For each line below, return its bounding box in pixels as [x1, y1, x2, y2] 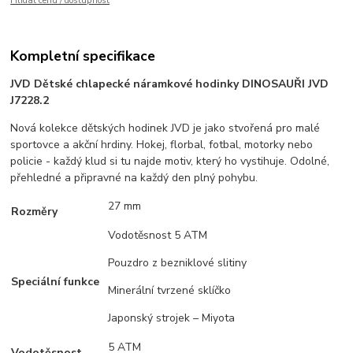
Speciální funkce [11, 274, 100, 290]
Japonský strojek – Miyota [108, 310, 236, 326]
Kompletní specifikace [10, 46, 156, 66]
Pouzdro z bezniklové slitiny [108, 255, 247, 271]
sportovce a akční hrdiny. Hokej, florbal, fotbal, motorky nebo [10, 137, 314, 153]
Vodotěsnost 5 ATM [108, 228, 208, 243]
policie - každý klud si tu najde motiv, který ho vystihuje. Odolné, [10, 154, 330, 169]
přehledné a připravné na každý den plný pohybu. [10, 170, 258, 186]
